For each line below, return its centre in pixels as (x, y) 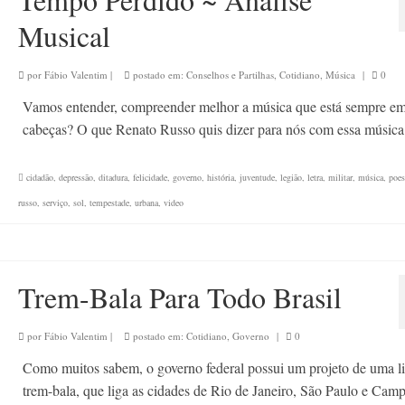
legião (291, 177)
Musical (64, 36)
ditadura (113, 177)
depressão (75, 177)
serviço (55, 202)
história (220, 177)
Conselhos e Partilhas (230, 75)
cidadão (39, 177)
